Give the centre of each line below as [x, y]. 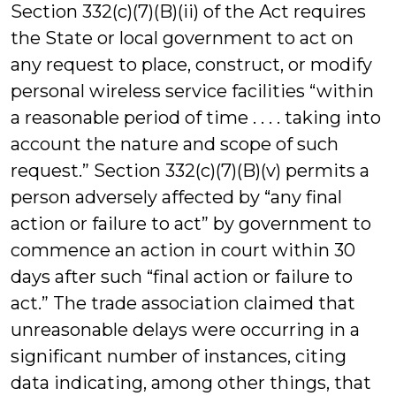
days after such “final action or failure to [182, 277]
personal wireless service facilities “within [192, 91]
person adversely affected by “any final [176, 197]
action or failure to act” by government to [191, 224]
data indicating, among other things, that [191, 383]
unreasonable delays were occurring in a [185, 330]
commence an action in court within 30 [183, 250]
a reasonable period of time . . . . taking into [196, 118]
